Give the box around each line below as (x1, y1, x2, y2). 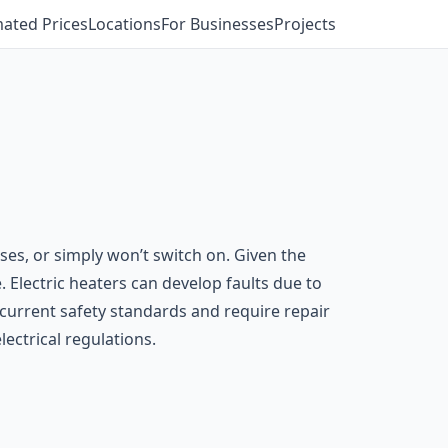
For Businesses (161, 13, 274, 35)
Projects (274, 13, 336, 35)
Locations (88, 13, 161, 35)
